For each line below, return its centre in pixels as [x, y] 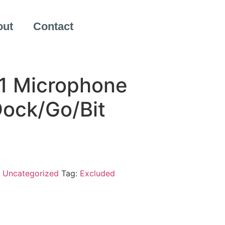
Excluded [97, 173]
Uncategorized [30, 173]
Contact [53, 26]
